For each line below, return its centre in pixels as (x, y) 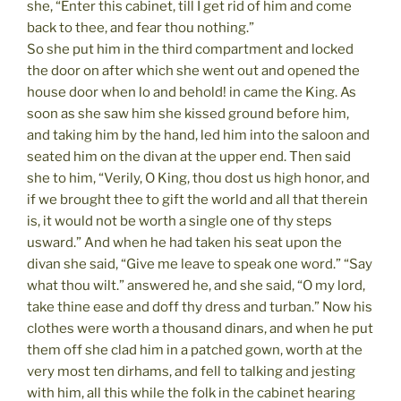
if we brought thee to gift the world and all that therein (197, 199)
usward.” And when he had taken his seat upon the (184, 242)
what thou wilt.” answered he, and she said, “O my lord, (196, 285)
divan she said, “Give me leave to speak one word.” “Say (200, 264)
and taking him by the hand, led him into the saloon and (198, 135)
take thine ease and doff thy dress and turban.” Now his (200, 307)
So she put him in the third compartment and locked (190, 49)
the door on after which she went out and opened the (193, 70)
